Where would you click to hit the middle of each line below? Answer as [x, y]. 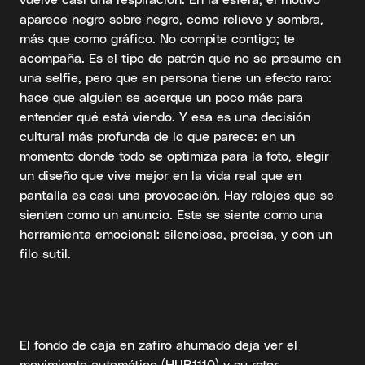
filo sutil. [45, 253]
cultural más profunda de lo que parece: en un [157, 135]
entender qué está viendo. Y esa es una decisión [165, 116]
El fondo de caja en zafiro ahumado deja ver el [158, 344]
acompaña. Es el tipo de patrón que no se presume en [180, 57]
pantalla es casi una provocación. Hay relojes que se [177, 194]
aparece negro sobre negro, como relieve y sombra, [172, 18]
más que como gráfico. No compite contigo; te [157, 37]
